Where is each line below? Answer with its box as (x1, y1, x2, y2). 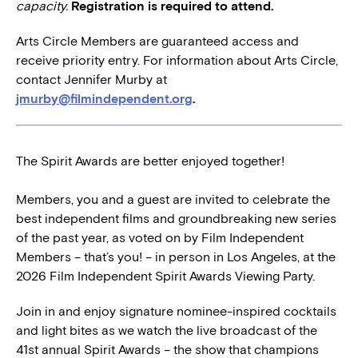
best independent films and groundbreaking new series (16, 211, 336, 227)
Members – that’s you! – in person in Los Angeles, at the (16, 249, 336, 265)
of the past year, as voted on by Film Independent (16, 230, 304, 246)
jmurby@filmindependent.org (16, 91, 193, 107)
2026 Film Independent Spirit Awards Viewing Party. (16, 268, 315, 284)
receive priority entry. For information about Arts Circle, (16, 53, 338, 69)
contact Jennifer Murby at (16, 72, 167, 88)
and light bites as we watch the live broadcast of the (16, 323, 317, 339)
